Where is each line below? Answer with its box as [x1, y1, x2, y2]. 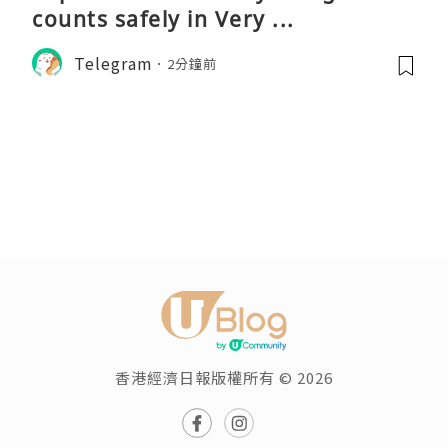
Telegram [74, 50, 153, 75]
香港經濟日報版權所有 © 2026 [115, 367, 333, 389]
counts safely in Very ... [32, 5, 295, 34]
